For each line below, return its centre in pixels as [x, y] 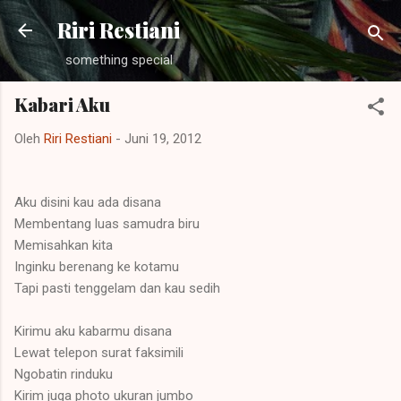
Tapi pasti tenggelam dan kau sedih [117, 288]
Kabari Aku [62, 104]
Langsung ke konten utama [200, 22]
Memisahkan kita [64, 245]
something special [119, 60]
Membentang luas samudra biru [107, 223]
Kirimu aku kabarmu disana [93, 331]
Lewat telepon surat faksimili [99, 352]
